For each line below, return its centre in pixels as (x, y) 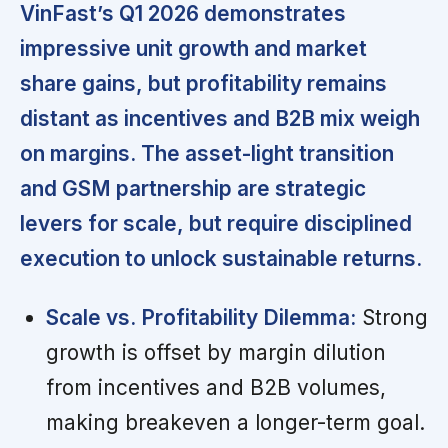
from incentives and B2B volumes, (215, 387)
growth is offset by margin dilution (215, 352)
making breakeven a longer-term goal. (235, 422)
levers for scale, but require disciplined (216, 223)
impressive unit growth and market (193, 48)
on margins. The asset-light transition (207, 153)
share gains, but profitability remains (203, 83)
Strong (391, 317)
